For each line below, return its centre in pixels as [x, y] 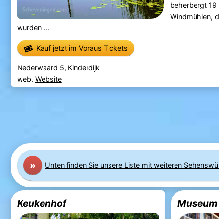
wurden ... [33, 28]
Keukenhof [41, 203]
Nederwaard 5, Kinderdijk [58, 67]
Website [48, 79]
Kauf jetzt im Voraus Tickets [82, 48]
